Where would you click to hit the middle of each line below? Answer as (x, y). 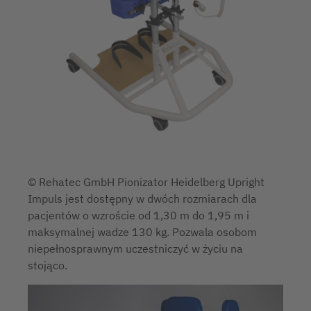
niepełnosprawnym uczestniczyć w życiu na (135, 249)
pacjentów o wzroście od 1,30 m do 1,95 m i (138, 216)
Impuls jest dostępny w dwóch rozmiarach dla (142, 199)
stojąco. (48, 266)
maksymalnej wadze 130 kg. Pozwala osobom (142, 232)
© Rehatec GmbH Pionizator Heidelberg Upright (146, 182)
